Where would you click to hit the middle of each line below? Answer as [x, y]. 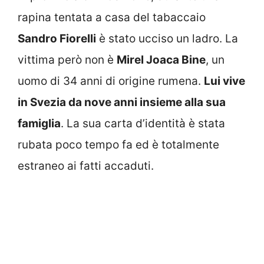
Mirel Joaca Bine [161, 60]
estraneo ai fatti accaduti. [86, 166]
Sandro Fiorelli [57, 39]
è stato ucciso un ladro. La [167, 39]
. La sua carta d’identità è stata [143, 124]
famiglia [39, 124]
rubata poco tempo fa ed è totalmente [118, 145]
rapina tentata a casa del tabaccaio [112, 18]
